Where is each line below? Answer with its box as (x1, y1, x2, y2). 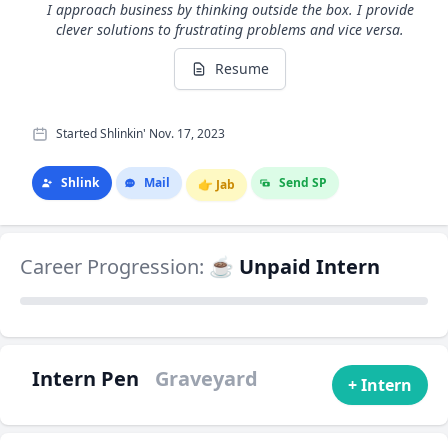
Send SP (279, 174, 327, 191)
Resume (215, 59, 269, 78)
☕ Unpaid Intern (209, 253, 380, 280)
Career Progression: (20, 253, 209, 280)
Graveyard (155, 365, 258, 392)
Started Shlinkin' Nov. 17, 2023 (56, 125, 225, 142)
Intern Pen (32, 365, 139, 392)
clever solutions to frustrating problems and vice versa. (56, 20, 404, 39)
